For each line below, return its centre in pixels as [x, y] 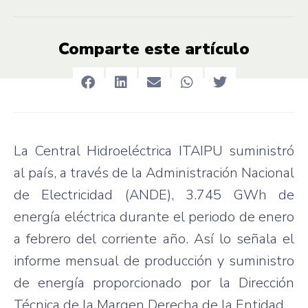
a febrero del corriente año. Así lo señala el [154, 239]
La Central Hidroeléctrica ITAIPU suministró [154, 151]
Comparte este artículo [154, 48]
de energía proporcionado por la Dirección [154, 283]
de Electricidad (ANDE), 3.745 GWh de [154, 195]
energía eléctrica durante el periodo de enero [154, 217]
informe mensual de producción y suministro [154, 261]
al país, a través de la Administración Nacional [154, 173]
